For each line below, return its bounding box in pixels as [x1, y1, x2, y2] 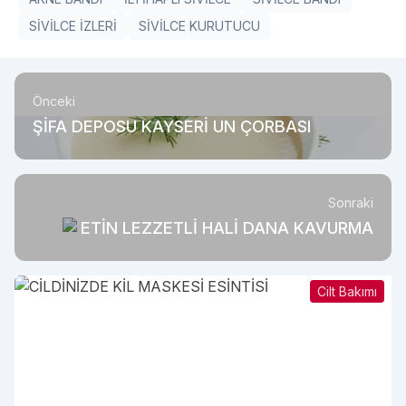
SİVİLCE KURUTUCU [139, 18, 260, 34]
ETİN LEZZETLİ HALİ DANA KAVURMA [81, 218, 373, 237]
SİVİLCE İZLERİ [29, 18, 117, 34]
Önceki [33, 93, 75, 109]
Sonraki [328, 195, 373, 210]
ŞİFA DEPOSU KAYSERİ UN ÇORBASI [33, 117, 311, 136]
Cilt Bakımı [317, 284, 377, 299]
